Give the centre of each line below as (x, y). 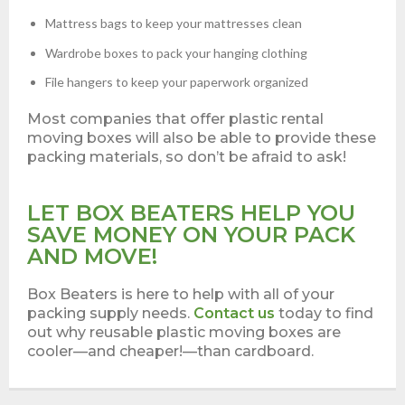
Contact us (234, 313)
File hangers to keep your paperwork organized (177, 81)
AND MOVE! (92, 256)
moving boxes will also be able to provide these (202, 137)
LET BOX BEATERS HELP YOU (191, 212)
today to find (324, 313)
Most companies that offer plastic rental (175, 118)
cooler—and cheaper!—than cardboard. (170, 351)
